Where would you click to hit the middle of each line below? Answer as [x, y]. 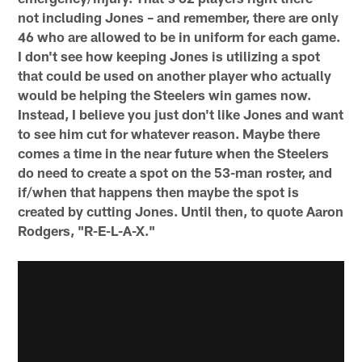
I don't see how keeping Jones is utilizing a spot [169, 56]
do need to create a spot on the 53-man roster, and [175, 173]
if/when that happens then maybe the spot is [159, 192]
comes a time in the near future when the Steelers [174, 153]
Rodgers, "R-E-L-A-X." [87, 231]
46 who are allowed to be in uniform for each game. [179, 37]
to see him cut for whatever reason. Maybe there [169, 134]
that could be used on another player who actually [175, 76]
